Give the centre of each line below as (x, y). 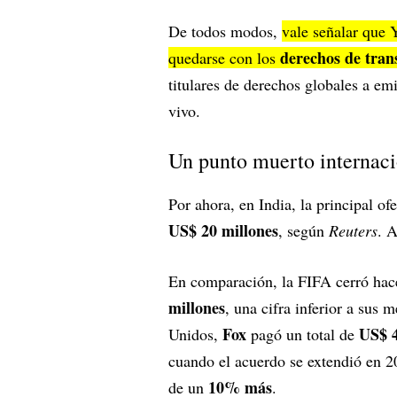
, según (304, 230)
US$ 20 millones (223, 230)
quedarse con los (224, 57)
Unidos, (195, 334)
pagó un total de (303, 334)
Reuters (353, 230)
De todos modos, (225, 31)
